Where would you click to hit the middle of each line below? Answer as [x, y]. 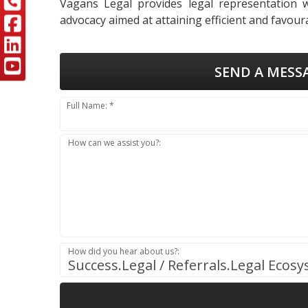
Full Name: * [91, 105]
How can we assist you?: [115, 142]
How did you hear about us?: [124, 251]
